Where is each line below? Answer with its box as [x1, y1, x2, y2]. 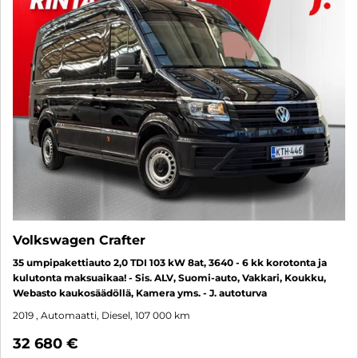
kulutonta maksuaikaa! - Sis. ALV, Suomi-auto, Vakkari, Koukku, [13, 271, 326, 284]
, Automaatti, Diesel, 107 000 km [36, 308, 190, 321]
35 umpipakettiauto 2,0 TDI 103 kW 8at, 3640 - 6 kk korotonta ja [13, 256, 327, 268]
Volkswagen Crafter [13, 232, 145, 248]
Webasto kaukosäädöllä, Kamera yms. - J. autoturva [13, 286, 267, 299]
